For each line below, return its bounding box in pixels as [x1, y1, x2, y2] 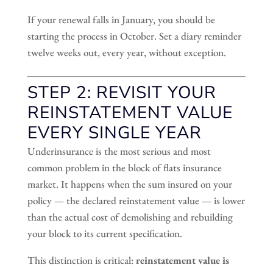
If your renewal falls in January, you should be [27, 12, 215, 26]
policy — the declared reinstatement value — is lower [27, 193, 245, 207]
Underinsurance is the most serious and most [27, 144, 211, 158]
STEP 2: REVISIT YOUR [27, 80, 216, 104]
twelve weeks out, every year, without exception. [27, 45, 226, 59]
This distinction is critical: [27, 253, 136, 267]
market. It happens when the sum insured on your [27, 177, 232, 191]
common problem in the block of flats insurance [27, 160, 222, 174]
